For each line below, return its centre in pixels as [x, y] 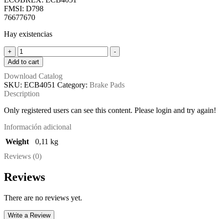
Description [22, 93]
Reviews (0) [23, 156]
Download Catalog [33, 76]
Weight [17, 141]
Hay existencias [28, 34]
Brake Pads [107, 85]
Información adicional [38, 127]
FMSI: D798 [24, 8]
